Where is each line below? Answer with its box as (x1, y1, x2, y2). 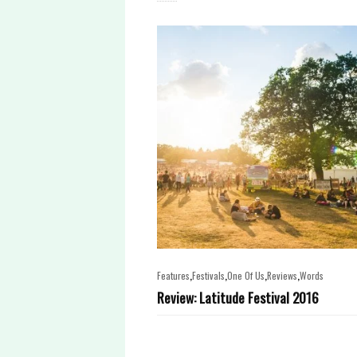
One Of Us (227, 269, 265, 282)
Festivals (192, 269, 225, 282)
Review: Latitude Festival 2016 (157, 287, 319, 308)
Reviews (267, 269, 297, 282)
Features (157, 269, 190, 282)
